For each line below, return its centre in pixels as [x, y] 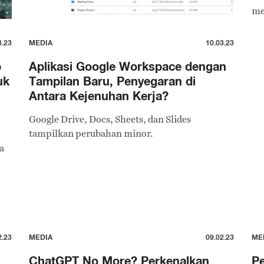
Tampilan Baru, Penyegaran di [113, 81]
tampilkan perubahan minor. [91, 133]
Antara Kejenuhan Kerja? [99, 96]
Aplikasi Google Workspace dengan [128, 66]
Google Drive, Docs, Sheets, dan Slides [110, 119]
